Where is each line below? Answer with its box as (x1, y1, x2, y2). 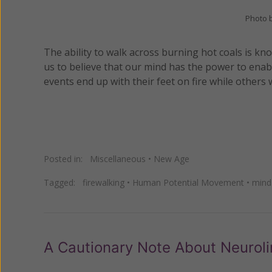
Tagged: (44, 176, 83, 188)
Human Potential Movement (132, 176, 244, 188)
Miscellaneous (90, 152, 146, 165)
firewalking (83, 176, 124, 188)
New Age (154, 152, 189, 165)
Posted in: (44, 152, 90, 165)
